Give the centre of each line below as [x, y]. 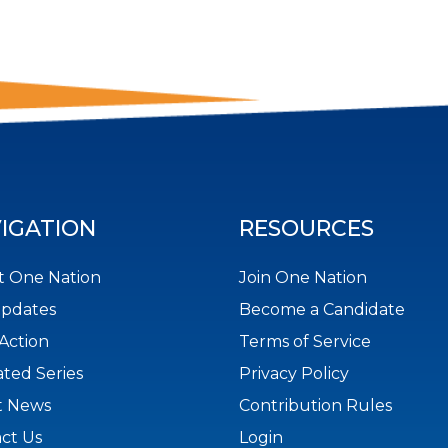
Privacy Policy [294, 374]
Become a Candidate [322, 310]
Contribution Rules [315, 406]
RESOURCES [306, 229]
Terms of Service [305, 342]
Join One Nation [303, 278]
